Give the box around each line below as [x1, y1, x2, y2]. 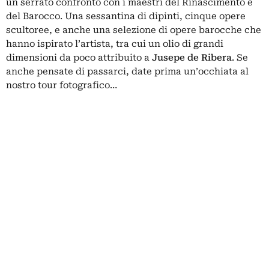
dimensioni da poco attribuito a [6, 52, 152, 63]
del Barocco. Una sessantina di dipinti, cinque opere [6, 10, 246, 22]
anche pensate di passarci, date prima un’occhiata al [6, 65, 249, 77]
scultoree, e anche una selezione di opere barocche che [6, 24, 261, 35]
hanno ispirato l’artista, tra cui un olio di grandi [6, 38, 223, 49]
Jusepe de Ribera [152, 52, 232, 63]
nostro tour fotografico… [6, 79, 117, 91]
